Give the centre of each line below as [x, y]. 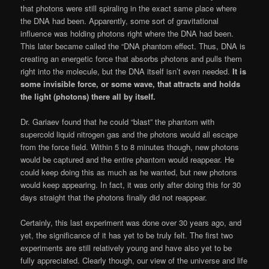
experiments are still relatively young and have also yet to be [126, 248]
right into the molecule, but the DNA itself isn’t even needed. [127, 71]
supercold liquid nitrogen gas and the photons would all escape [129, 134]
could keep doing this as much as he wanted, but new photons [129, 172]
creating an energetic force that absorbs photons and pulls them [131, 59]
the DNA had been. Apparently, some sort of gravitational [120, 21]
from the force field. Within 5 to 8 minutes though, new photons [130, 147]
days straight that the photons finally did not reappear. [114, 198]
